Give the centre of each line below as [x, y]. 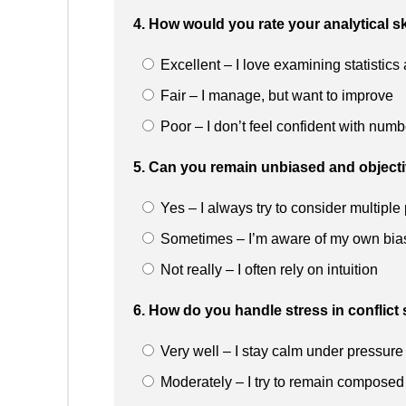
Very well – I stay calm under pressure [280, 351]
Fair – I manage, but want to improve [275, 95]
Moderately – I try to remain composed [280, 382]
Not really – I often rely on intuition [267, 269]
